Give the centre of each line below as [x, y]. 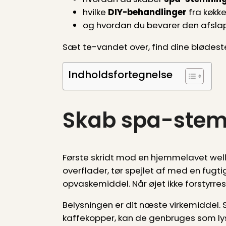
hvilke [95, 12]
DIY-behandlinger [147, 12]
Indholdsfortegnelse [120, 74]
